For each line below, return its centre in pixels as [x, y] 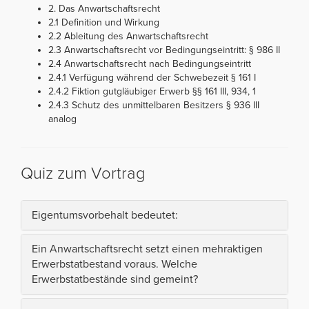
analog [62, 119]
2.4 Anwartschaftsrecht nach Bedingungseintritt [150, 64]
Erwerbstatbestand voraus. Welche [114, 265]
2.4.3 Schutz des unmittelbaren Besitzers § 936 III [154, 106]
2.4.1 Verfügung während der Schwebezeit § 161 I [152, 78]
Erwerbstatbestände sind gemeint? [115, 280]
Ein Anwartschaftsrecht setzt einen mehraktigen [147, 249]
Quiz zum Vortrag [83, 174]
